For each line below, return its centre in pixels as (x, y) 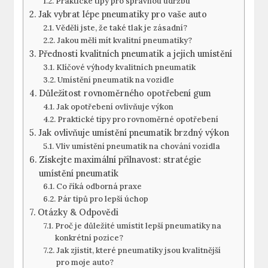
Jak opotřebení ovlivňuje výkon (115, 107)
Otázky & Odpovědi (78, 212)
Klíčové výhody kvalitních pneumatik (126, 68)
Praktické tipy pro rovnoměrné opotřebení (138, 120)
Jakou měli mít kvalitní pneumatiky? (124, 41)
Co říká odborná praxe (99, 187)
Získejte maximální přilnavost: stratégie (120, 160)
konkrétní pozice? (89, 238)
